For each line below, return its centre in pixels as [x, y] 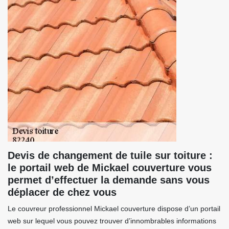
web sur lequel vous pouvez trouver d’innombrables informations [112, 221]
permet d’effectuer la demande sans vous [109, 180]
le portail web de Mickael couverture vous [110, 168]
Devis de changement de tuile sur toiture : [110, 155]
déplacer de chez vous [62, 192]
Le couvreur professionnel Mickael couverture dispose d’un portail [114, 209]
